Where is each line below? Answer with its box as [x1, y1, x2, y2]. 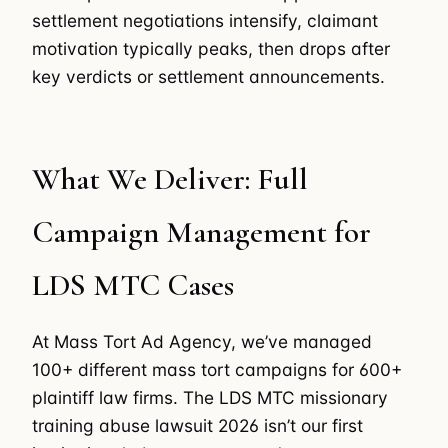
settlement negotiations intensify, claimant [32, 9, 378, 31]
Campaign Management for [32, 213, 371, 252]
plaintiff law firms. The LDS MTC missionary [32, 386, 388, 408]
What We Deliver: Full [32, 160, 308, 199]
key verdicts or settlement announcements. [32, 65, 385, 87]
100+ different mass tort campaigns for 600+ [32, 358, 402, 380]
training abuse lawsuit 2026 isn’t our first [32, 414, 363, 436]
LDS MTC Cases [32, 266, 234, 305]
